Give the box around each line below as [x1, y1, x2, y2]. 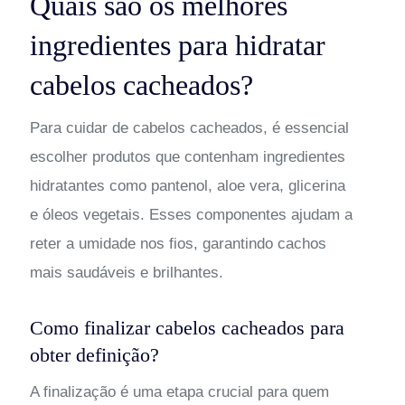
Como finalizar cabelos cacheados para [29, 316, 344, 339]
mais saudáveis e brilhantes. [29, 263, 223, 281]
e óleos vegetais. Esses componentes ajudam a [29, 205, 353, 223]
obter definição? [29, 343, 159, 366]
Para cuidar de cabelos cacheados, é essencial [29, 118, 349, 137]
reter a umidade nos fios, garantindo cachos [29, 234, 326, 252]
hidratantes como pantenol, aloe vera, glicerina [29, 176, 345, 194]
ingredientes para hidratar [29, 28, 325, 61]
